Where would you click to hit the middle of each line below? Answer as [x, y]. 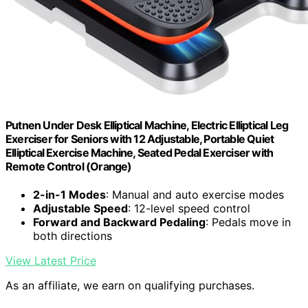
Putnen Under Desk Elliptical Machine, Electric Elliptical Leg [147, 125]
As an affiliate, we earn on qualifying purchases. [130, 286]
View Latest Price [51, 261]
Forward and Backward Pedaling [119, 222]
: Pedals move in [248, 222]
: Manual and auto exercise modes [195, 195]
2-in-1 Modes [69, 195]
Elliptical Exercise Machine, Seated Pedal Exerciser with [140, 153]
